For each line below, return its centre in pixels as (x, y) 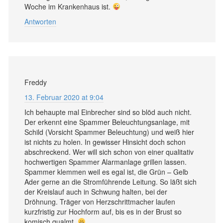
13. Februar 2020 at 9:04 (64, 97)
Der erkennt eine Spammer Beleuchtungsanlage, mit (107, 122)
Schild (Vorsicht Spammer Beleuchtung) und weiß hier (109, 132)
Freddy (36, 82)
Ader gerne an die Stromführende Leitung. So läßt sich (111, 182)
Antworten (40, 21)
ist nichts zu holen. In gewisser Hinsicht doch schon (105, 142)
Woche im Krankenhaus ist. (68, 6)
